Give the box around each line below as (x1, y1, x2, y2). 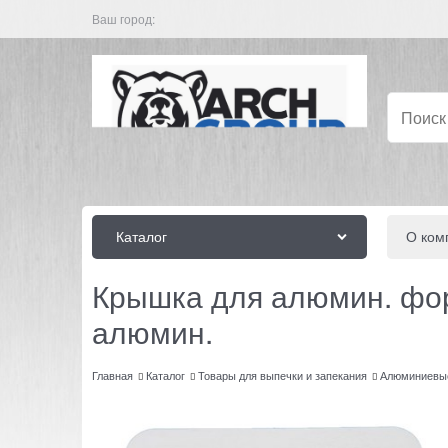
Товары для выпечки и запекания (198, 367, 367, 384)
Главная (92, 367, 133, 384)
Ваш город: (92, 10, 155, 27)
